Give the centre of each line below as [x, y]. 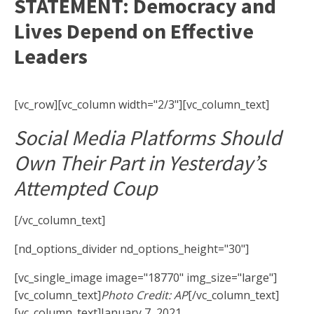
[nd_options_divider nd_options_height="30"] [131, 249]
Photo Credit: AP [144, 295]
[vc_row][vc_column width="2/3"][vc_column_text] [142, 105]
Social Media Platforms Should [148, 138]
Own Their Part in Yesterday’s [140, 163]
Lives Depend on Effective [134, 31]
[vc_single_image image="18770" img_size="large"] [145, 278]
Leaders [51, 56]
